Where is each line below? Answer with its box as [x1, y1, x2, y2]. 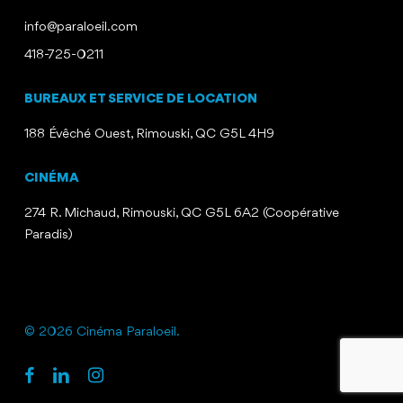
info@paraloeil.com [23, 21, 138, 35]
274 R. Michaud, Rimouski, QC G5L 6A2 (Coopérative [23, 207, 339, 221]
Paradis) [23, 228, 73, 243]
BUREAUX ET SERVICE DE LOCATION [23, 93, 257, 107]
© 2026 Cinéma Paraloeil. [23, 326, 180, 340]
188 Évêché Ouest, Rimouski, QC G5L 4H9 [23, 128, 274, 142]
